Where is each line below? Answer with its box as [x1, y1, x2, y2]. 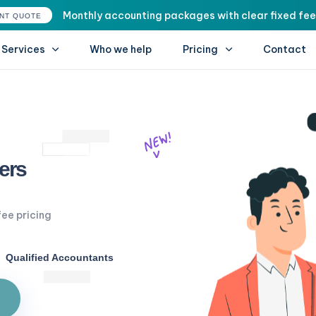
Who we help [90, 42, 152, 56]
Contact [262, 42, 306, 56]
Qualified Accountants [6, 251, 114, 263]
